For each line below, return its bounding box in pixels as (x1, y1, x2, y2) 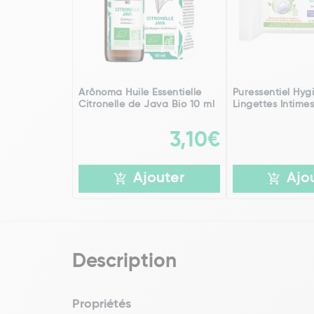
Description (72, 252, 177, 271)
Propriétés (72, 298, 131, 310)
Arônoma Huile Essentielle (78, 88, 202, 97)
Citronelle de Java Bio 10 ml (78, 100, 214, 109)
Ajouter (132, 172, 185, 186)
